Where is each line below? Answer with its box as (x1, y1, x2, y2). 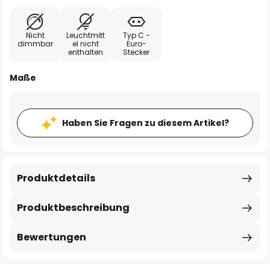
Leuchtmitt (66, 30, 105, 40)
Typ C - (122, 30, 150, 40)
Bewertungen (17, 230, 86, 244)
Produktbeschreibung (17, 201, 130, 215)
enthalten (68, 47, 103, 57)
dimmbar (17, 39, 53, 49)
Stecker (123, 47, 149, 57)
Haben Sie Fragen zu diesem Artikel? (62, 117, 229, 129)
